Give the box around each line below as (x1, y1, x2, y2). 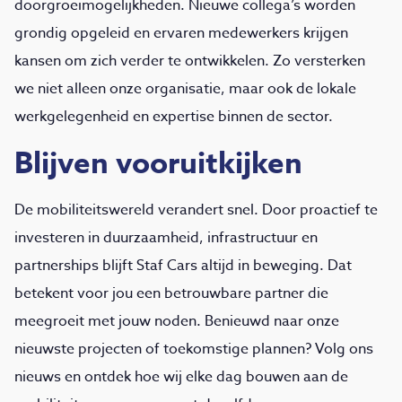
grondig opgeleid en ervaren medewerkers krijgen (14, 22, 348, 44)
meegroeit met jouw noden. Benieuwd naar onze (14, 310, 339, 332)
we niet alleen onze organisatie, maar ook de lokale (14, 78, 356, 100)
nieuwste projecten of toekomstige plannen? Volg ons (14, 338, 373, 360)
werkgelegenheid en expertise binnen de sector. (14, 106, 333, 127)
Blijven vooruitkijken (14, 143, 302, 186)
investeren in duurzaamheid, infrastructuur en (14, 227, 318, 249)
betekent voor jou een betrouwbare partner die (14, 283, 328, 304)
